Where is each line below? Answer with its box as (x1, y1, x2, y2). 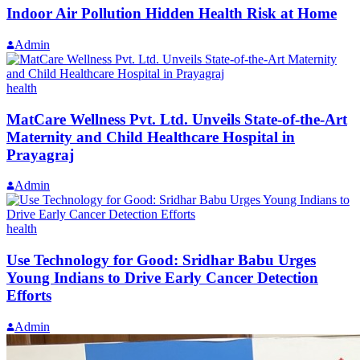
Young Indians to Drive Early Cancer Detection (6, 269, 318, 287)
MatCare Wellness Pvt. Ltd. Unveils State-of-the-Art (6, 110, 347, 128)
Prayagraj (6, 145, 74, 163)
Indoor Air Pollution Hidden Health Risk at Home (6, 5, 337, 22)
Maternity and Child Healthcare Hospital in (6, 128, 295, 145)
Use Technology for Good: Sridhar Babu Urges (6, 252, 316, 269)
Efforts (6, 287, 51, 305)
